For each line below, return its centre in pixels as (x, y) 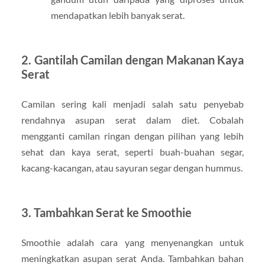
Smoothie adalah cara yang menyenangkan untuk (132, 243)
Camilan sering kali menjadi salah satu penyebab (132, 104)
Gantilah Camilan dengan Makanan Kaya (139, 60)
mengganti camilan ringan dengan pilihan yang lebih (132, 136)
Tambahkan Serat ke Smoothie (112, 213)
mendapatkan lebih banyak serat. (117, 15)
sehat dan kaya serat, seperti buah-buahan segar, (132, 152)
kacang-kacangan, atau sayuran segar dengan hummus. (132, 168)
